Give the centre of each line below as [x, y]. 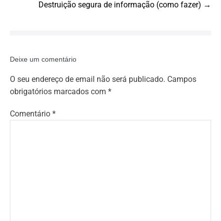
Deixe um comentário [43, 59]
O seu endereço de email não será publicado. [88, 79]
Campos [182, 79]
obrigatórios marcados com [59, 92]
